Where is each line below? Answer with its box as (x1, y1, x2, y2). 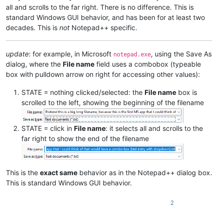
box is (176, 88, 197, 97)
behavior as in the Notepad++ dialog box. (77, 168, 212, 177)
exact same (40, 168, 77, 177)
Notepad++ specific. (70, 23, 137, 32)
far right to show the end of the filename (21, 134, 149, 143)
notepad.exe (113, 51, 151, 58)
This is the (6, 168, 40, 177)
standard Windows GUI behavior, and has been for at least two (6, 13, 205, 22)
